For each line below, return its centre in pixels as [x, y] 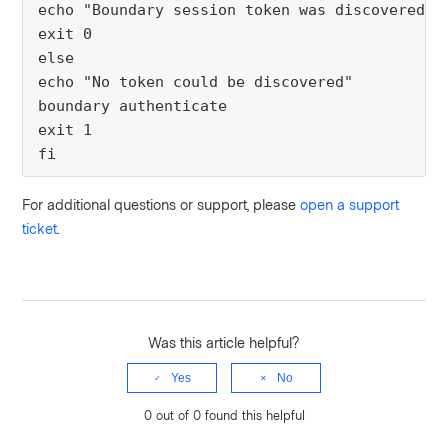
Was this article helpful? [224, 342]
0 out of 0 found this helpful [224, 415]
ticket [40, 228]
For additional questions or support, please [161, 204]
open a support [350, 204]
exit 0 [65, 34]
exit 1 [65, 130]
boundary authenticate [133, 106]
